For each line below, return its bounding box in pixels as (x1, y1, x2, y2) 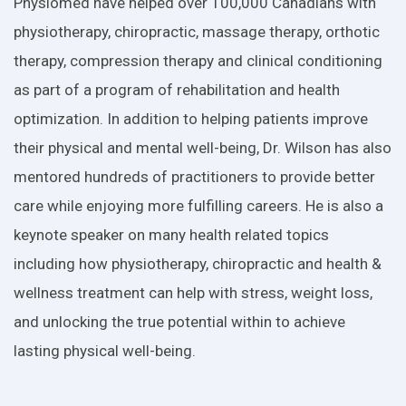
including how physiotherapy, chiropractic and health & (14, 254, 382, 273)
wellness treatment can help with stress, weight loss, (14, 283, 372, 302)
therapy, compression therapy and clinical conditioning (14, 51, 382, 70)
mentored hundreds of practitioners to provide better (14, 167, 375, 186)
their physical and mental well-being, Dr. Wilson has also (14, 138, 391, 157)
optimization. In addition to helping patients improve (14, 109, 368, 128)
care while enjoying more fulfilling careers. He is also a (14, 196, 383, 215)
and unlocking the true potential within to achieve (14, 312, 345, 331)
